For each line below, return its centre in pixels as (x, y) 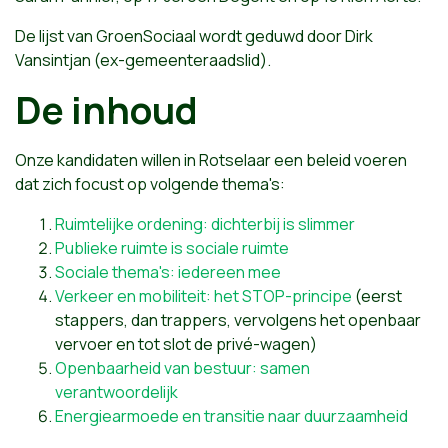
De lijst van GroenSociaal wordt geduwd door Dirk (194, 36)
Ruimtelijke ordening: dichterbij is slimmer (205, 224)
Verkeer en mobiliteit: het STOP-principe (203, 296)
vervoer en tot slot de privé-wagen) (186, 344)
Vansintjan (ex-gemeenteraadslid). (143, 60)
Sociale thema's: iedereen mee (168, 272)
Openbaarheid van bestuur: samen (182, 368)
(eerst (377, 296)
